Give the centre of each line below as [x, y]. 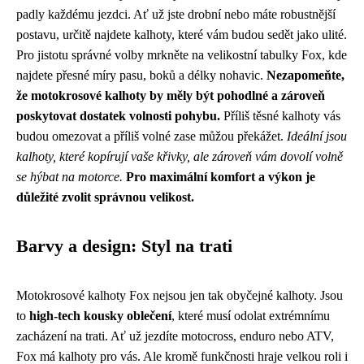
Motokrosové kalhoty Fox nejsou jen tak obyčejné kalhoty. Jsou [180, 295]
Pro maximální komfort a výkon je [221, 176]
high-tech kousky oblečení [100, 315]
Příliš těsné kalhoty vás [280, 115]
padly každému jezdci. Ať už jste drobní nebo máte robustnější [176, 14]
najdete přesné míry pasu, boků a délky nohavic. [141, 75]
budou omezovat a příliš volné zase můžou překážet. [152, 136]
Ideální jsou [317, 136]
